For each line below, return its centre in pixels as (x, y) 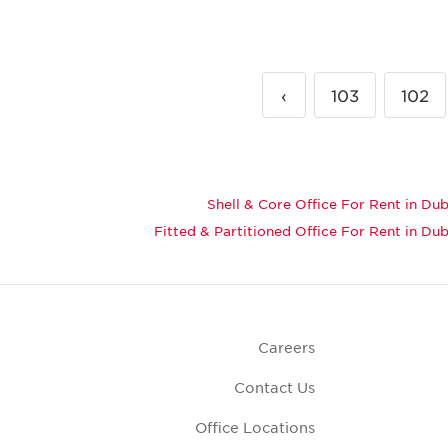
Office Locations (255, 427)
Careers (287, 347)
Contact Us (275, 387)
